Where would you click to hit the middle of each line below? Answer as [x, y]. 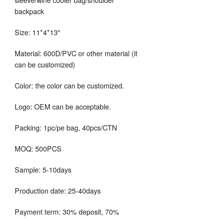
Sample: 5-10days [43, 170]
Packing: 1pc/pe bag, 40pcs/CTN [66, 128]
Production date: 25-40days [58, 191]
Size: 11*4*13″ [37, 32]
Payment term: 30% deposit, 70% [67, 212]
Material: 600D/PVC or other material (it [76, 53]
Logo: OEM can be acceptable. [63, 107]
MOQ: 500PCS [38, 149]
